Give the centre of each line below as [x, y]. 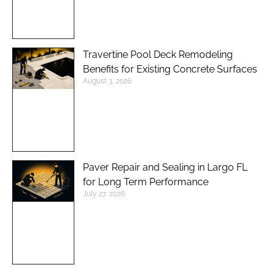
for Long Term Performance [146, 182]
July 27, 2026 [104, 194]
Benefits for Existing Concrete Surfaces [170, 69]
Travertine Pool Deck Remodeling [158, 55]
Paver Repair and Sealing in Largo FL [165, 168]
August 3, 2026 [107, 81]
